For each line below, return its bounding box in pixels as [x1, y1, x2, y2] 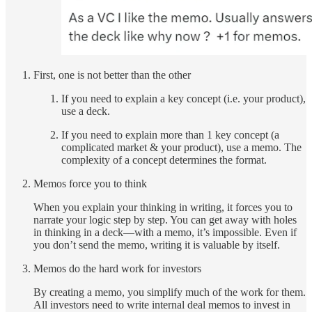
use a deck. [61, 105, 110, 118]
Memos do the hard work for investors [33, 263, 201, 275]
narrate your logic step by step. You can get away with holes [33, 214, 297, 226]
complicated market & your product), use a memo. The [61, 141, 302, 154]
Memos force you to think [33, 178, 147, 190]
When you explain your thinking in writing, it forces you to [33, 201, 292, 214]
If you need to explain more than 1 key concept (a [61, 129, 279, 141]
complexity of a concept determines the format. [61, 154, 267, 166]
